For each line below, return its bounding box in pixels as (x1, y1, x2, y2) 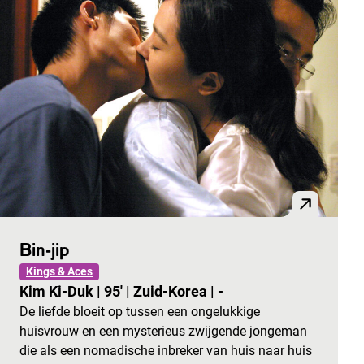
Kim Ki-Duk (19, 282, 97, 300)
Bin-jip (19, 238, 69, 260)
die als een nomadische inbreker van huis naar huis (19, 342, 312, 358)
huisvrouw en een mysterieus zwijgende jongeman (19, 323, 307, 339)
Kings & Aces (26, 264, 93, 278)
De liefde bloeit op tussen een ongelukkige (19, 303, 260, 319)
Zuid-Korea (133, 282, 210, 300)
